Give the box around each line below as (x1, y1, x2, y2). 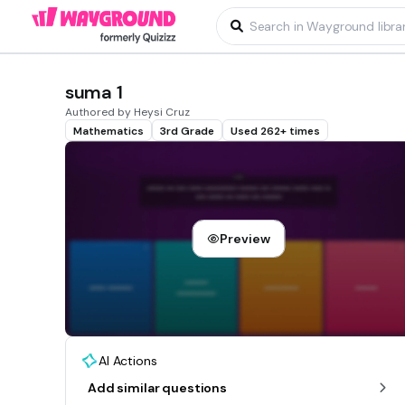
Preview (220, 231, 270, 248)
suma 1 (65, 80, 123, 104)
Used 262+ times (231, 124, 320, 138)
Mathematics (73, 124, 144, 138)
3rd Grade (160, 124, 214, 138)
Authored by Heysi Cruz (65, 105, 190, 119)
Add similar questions (88, 380, 228, 397)
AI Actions (99, 353, 157, 370)
